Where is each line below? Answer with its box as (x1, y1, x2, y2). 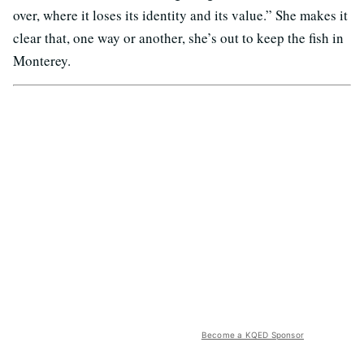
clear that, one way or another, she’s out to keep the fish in (13, 28, 344, 47)
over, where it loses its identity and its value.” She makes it (13, 5, 348, 24)
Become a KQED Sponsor (201, 329, 304, 340)
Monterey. (13, 50, 71, 70)
